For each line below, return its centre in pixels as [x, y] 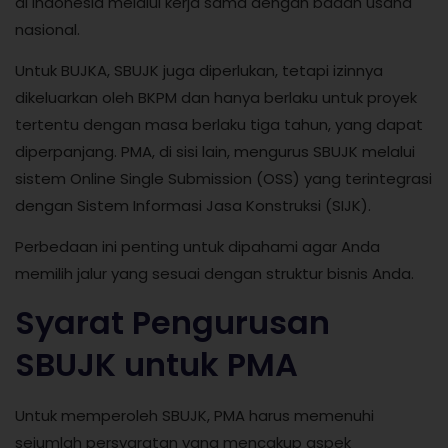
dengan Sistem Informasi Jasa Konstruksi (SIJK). [193, 205]
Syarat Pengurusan [172, 322]
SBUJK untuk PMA [156, 364]
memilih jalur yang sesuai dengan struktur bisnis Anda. [214, 274]
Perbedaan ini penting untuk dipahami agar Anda [197, 247]
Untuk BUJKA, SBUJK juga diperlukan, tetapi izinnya [199, 70]
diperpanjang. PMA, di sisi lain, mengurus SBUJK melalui [215, 151]
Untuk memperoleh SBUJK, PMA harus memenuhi [194, 415]
